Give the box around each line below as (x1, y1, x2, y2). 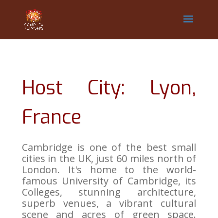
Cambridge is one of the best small (21, 141, 197, 154)
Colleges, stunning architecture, (21, 185, 197, 199)
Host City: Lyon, (21, 75, 197, 101)
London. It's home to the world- (21, 163, 197, 176)
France (21, 104, 81, 130)
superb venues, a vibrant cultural (21, 197, 197, 210)
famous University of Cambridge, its (21, 174, 197, 187)
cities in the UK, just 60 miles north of (21, 152, 197, 165)
